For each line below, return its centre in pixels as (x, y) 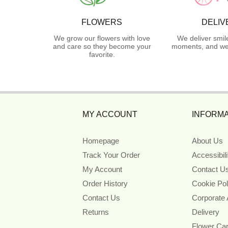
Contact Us (101, 197)
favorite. (102, 54)
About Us (207, 140)
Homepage (101, 140)
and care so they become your (102, 46)
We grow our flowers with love (102, 38)
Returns (96, 212)
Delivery (205, 212)
